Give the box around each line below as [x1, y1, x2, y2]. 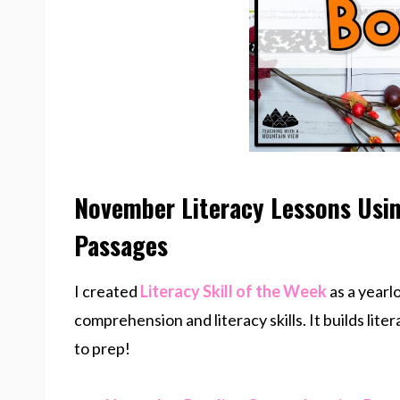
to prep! [74, 338, 133, 358]
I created [74, 281, 140, 301]
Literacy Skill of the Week [140, 281, 327, 301]
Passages [74, 227, 168, 263]
